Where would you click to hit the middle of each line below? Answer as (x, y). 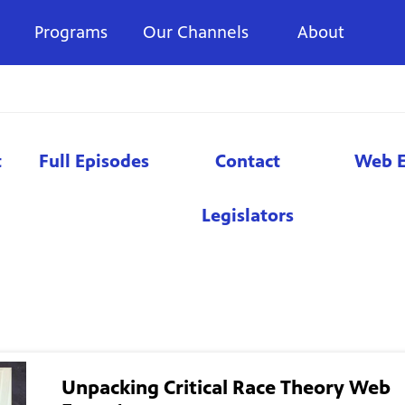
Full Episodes (94, 161)
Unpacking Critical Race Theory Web (226, 388)
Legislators (248, 215)
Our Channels (196, 32)
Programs (71, 32)
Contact (248, 161)
